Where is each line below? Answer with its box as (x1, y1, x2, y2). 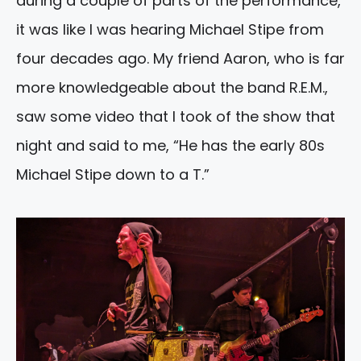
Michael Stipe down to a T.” (16, 164, 210, 185)
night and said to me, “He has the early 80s (16, 135, 325, 156)
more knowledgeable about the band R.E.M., (16, 77, 328, 98)
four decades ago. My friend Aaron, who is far (16, 48, 345, 69)
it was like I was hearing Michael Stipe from (16, 19, 324, 40)
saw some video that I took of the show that (16, 106, 335, 127)
